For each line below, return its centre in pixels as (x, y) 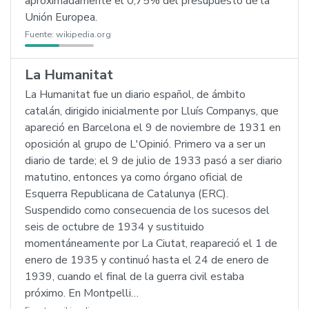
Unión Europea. (61, 17)
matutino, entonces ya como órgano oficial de (134, 177)
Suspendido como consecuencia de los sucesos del (147, 210)
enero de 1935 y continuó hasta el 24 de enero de (147, 260)
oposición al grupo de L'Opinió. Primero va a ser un (145, 144)
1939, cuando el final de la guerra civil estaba (134, 277)
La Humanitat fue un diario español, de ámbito (135, 94)
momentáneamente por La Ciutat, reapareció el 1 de (151, 243)
